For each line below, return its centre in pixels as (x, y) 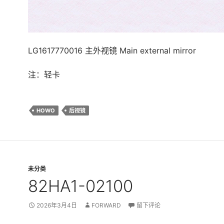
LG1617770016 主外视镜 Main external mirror (112, 50)
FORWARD (106, 205)
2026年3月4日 (57, 205)
